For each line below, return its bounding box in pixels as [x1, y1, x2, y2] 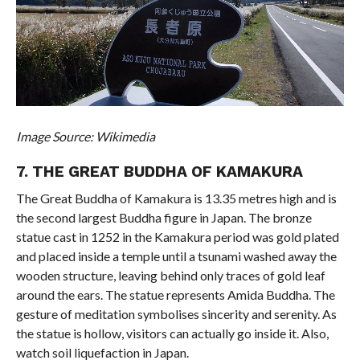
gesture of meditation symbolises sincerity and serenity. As [15, 305, 337, 321]
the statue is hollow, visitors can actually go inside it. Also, [15, 325, 329, 341]
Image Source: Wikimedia [15, 128, 155, 144]
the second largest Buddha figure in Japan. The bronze [15, 209, 312, 225]
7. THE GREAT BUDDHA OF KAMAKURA [15, 162, 303, 181]
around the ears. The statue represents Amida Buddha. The [15, 286, 335, 302]
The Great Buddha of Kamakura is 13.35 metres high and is [15, 190, 337, 206]
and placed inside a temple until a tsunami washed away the [15, 247, 337, 264]
